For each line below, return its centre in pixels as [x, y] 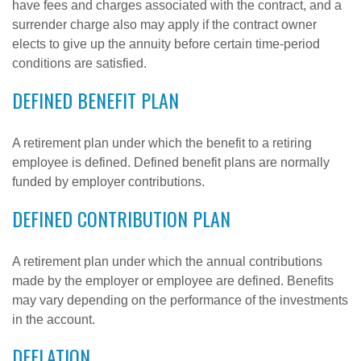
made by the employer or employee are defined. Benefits [173, 281]
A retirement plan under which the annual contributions [167, 261]
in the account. [54, 320]
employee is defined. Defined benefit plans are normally [171, 162]
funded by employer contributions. [108, 182]
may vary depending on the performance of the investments [180, 300]
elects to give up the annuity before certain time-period [166, 44]
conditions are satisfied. [79, 63]
